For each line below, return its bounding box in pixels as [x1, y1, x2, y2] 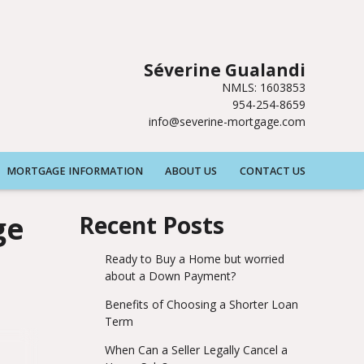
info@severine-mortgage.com [149, 114, 305, 129]
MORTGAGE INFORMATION [6, 163, 143, 178]
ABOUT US [165, 163, 218, 178]
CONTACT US [240, 163, 305, 178]
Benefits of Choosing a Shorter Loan [104, 297, 298, 313]
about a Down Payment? [104, 268, 236, 284]
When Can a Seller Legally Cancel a [104, 342, 288, 358]
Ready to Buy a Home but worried [104, 251, 284, 267]
